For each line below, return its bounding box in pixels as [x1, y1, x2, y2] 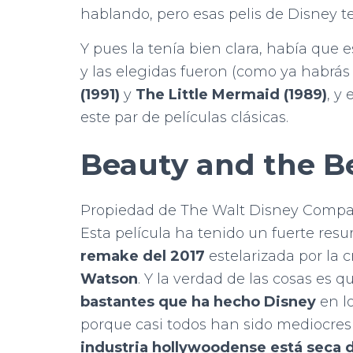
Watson [80, 269, 138, 288]
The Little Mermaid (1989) [136, 85, 327, 103]
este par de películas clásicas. [80, 108, 288, 126]
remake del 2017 [80, 247, 205, 265]
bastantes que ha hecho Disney [80, 292, 316, 310]
